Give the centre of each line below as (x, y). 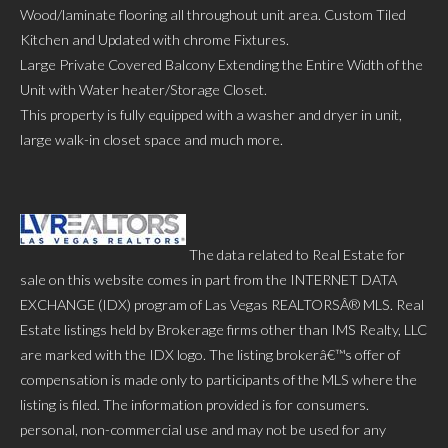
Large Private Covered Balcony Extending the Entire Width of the (221, 64)
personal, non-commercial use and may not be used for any (203, 429)
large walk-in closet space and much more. (151, 139)
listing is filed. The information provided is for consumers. (194, 404)
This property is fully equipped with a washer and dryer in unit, (211, 114)
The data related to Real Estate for (295, 254)
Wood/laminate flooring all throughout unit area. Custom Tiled (213, 14)
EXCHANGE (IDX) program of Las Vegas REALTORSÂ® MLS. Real (222, 304)
